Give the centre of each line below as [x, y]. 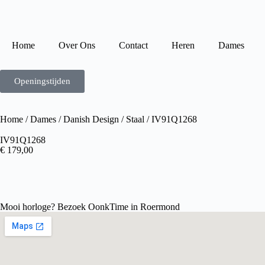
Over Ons [77, 45]
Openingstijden [42, 81]
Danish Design [91, 119]
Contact [133, 45]
